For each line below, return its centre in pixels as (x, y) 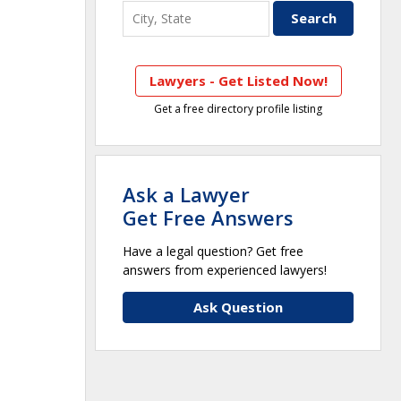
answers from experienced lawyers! (225, 269)
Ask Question (238, 307)
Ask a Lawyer (186, 194)
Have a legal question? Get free (213, 251)
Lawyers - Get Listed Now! (238, 80)
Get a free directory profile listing (238, 108)
